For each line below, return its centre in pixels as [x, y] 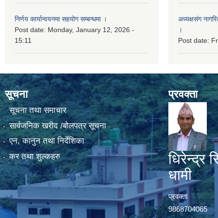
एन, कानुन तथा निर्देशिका [46, 141]
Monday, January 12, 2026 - [91, 30]
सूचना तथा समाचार [37, 110]
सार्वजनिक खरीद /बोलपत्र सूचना [57, 126]
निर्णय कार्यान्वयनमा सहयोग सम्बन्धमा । [61, 19]
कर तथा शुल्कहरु [35, 156]
